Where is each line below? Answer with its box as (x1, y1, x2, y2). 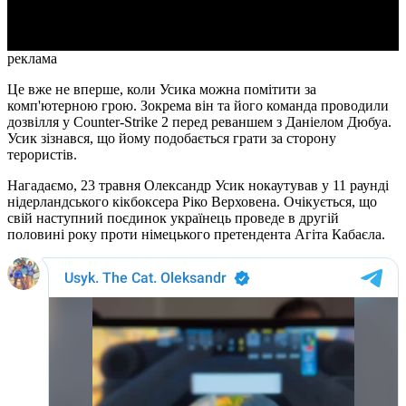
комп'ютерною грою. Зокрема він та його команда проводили (7, 98, 389, 114)
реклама (7, 51, 57, 67)
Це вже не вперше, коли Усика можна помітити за (7, 82, 316, 98)
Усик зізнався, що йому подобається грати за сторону (7, 130, 336, 147)
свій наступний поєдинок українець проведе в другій (7, 210, 339, 227)
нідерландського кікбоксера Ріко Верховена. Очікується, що (7, 194, 377, 210)
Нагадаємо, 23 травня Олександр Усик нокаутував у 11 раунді (7, 178, 389, 194)
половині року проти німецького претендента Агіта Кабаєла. (7, 227, 385, 243)
